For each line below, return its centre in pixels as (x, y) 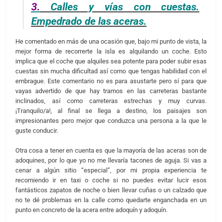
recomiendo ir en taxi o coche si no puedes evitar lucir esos (111, 180)
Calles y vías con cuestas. (120, 7)
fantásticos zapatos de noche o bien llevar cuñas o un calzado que (111, 190)
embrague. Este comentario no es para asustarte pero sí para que (111, 81)
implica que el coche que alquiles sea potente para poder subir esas (111, 61)
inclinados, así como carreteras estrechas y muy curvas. (111, 101)
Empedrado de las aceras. (89, 22)
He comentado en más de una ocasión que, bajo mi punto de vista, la (111, 42)
